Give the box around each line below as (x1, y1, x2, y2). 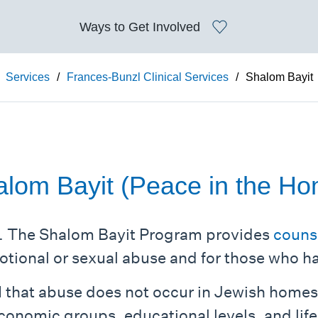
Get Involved (128, 19, 200, 34)
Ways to (79, 19, 128, 34)
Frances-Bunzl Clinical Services (66, 71, 229, 83)
